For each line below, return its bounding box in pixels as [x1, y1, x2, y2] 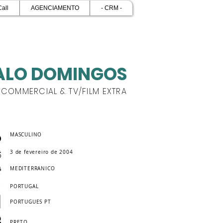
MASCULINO [10, 131, 42, 138]
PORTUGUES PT [10, 199, 51, 205]
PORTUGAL [10, 183, 39, 190]
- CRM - [101, 4, 122, 11]
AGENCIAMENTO [30, 4, 79, 11]
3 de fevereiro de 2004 [10, 149, 73, 155]
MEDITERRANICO [10, 165, 55, 172]
